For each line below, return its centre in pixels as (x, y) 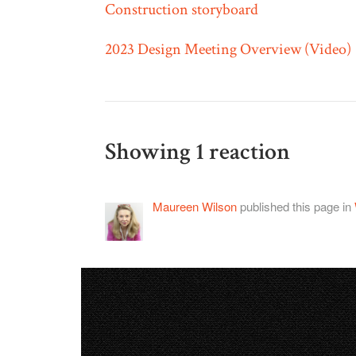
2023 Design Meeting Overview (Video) (228, 50)
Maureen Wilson (195, 207)
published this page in (296, 207)
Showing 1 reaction (197, 153)
